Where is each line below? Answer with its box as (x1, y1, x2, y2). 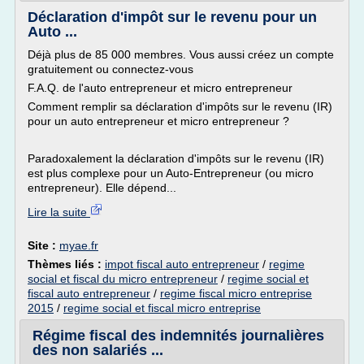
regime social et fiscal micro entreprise (63, 301, 261, 314)
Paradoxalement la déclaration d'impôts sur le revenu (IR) (28, 152, 324, 165)
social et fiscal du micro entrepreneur (28, 272, 218, 285)
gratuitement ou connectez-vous (28, 63, 193, 76)
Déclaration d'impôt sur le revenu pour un (28, 9, 317, 25)
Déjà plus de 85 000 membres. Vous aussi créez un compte (28, 48, 334, 61)
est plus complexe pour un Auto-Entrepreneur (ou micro (28, 167, 314, 180)
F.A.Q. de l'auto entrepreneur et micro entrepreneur (28, 81, 292, 94)
